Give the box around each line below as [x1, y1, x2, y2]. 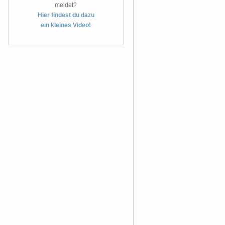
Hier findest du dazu [37, 12, 94, 19]
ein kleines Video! [41, 22, 91, 29]
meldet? [55, 2, 77, 9]
